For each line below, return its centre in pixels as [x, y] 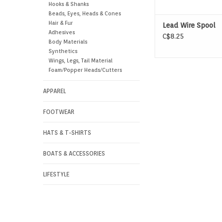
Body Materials [68, 42]
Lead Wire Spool [189, 26]
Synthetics [63, 52]
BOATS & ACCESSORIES [74, 154]
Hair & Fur [60, 23]
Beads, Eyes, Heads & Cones [84, 14]
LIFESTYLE [56, 174]
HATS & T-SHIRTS [67, 133]
